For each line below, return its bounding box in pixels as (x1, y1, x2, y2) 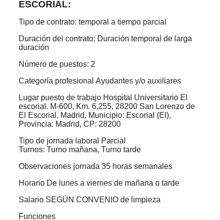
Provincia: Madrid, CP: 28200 (19, 119, 121, 128)
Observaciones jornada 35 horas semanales (19, 162, 172, 170)
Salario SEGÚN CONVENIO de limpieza (19, 195, 161, 204)
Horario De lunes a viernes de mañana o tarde (19, 178, 179, 187)
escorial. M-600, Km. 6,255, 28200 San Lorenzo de (19, 102, 195, 110)
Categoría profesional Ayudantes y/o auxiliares (19, 76, 181, 85)
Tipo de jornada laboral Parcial (19, 136, 126, 145)
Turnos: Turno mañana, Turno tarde (19, 145, 141, 154)
